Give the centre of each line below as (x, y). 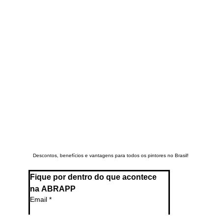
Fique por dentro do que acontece (93, 186)
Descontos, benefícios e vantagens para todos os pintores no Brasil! (111, 164)
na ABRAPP (53, 198)
